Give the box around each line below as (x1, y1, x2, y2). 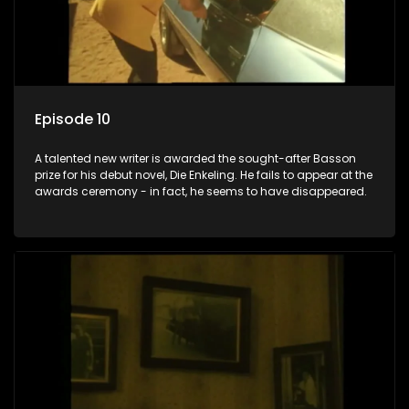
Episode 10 (35, 109, 110, 131)
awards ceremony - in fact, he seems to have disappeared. (35, 184, 367, 200)
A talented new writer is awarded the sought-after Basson (35, 151, 356, 167)
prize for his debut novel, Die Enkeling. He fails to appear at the (35, 167, 372, 184)
